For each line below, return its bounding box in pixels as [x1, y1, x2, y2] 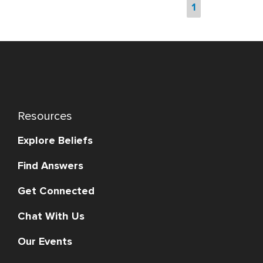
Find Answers [17, 159, 83, 172]
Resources [17, 109, 72, 123]
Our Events [17, 234, 72, 248]
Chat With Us [17, 209, 85, 222]
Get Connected [17, 184, 95, 197]
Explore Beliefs [17, 133, 93, 147]
